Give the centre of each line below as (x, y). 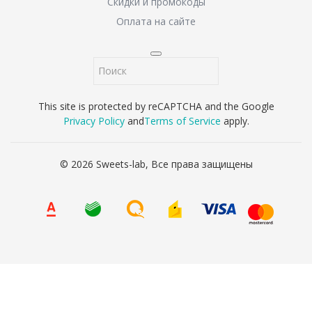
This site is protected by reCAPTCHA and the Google (156, 106)
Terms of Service (182, 120)
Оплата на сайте (156, 21)
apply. (235, 120)
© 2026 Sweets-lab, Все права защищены (156, 164)
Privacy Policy (94, 120)
